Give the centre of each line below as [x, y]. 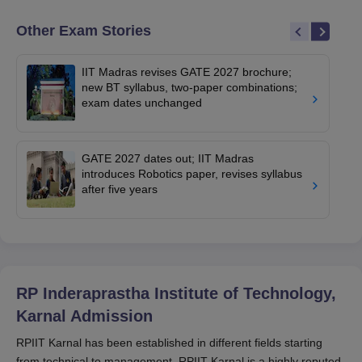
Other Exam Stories [84, 31]
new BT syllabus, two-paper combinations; [189, 88]
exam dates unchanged [142, 103]
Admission [109, 316]
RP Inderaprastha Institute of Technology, [176, 294]
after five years [120, 189]
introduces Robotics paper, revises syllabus [192, 174]
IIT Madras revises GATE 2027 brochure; [187, 72]
